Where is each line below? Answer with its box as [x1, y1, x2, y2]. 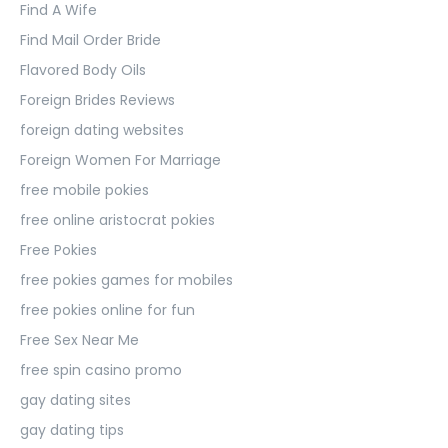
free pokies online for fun [20, 299, 195, 320]
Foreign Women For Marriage [20, 149, 221, 170]
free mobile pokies [20, 179, 149, 200]
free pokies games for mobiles [20, 269, 233, 290]
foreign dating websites [20, 119, 184, 140]
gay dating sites [20, 389, 131, 410]
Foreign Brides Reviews [20, 89, 175, 110]
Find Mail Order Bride [20, 29, 161, 50]
